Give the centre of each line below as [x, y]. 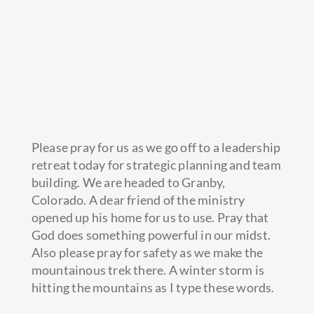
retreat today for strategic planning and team [156, 165]
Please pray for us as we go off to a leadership [156, 148]
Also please [64, 253]
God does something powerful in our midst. [151, 235]
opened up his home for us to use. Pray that [150, 218]
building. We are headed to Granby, [128, 183]
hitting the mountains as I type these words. [153, 288]
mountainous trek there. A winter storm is [148, 270]
